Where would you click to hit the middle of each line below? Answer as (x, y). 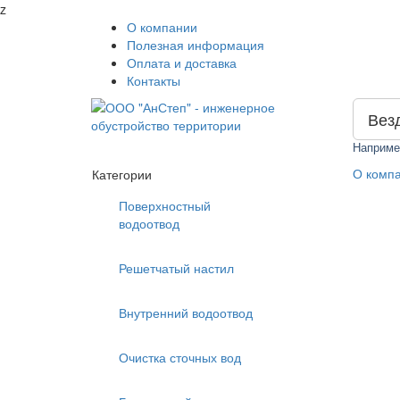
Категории (122, 174)
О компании (162, 27)
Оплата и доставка (182, 62)
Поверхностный (165, 205)
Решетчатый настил (176, 268)
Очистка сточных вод (180, 357)
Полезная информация (196, 45)
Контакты (154, 80)
